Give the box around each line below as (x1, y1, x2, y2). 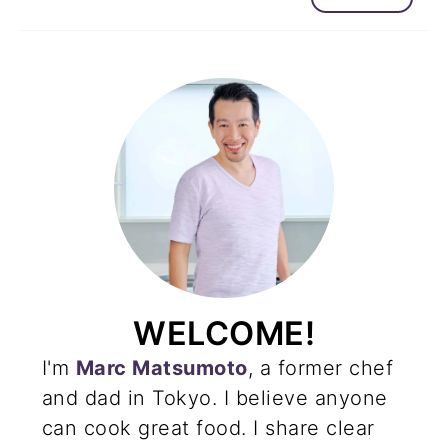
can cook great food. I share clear (41, 416, 375, 441)
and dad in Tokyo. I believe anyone (41, 386, 388, 411)
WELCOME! (133, 314, 315, 354)
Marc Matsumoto (75, 356, 248, 381)
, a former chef (247, 356, 394, 381)
